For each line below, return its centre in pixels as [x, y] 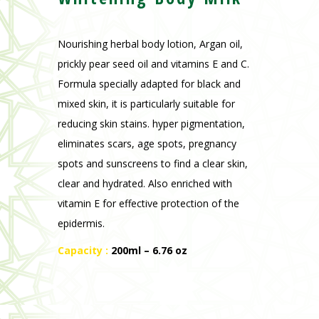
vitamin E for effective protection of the [148, 119]
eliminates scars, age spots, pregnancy [147, 59]
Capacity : [84, 166]
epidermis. [81, 139]
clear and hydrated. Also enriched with [145, 99]
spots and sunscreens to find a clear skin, [152, 79]
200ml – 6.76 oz [149, 166]
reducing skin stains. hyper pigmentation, [151, 39]
